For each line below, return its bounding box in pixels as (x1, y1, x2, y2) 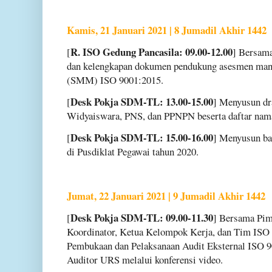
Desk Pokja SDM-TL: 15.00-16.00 (70, 130, 213, 146)
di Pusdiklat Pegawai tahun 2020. (67, 144, 199, 159)
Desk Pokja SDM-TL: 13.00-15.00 (70, 94, 213, 110)
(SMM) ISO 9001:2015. (67, 72, 163, 87)
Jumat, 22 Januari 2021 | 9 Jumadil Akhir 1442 (67, 188, 265, 203)
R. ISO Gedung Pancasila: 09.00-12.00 (70, 44, 233, 59)
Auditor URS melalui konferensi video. (67, 252, 226, 267)
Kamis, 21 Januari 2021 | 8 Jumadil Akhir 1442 (67, 22, 267, 38)
